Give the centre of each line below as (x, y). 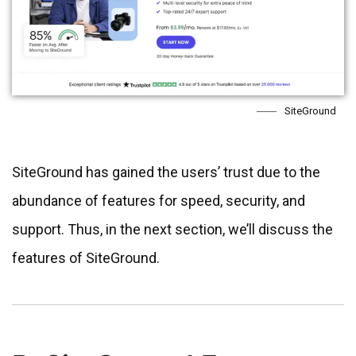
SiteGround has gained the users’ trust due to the (166, 172)
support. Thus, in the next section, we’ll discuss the (172, 230)
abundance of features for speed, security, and (159, 201)
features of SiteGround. (86, 258)
